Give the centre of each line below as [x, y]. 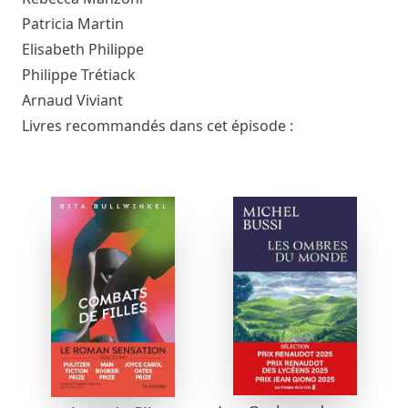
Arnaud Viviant [72, 100]
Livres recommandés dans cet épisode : [158, 125]
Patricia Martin [73, 23]
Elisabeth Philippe [83, 49]
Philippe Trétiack [79, 74]
